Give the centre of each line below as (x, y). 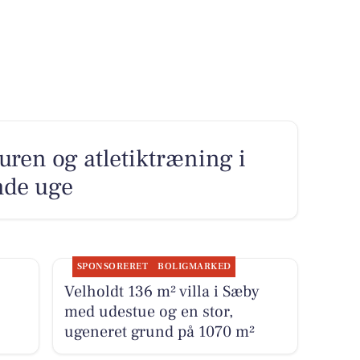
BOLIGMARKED (194, 267)
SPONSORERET (112, 267)
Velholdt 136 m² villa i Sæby (162, 292)
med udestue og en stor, (148, 312)
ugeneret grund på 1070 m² (159, 332)
